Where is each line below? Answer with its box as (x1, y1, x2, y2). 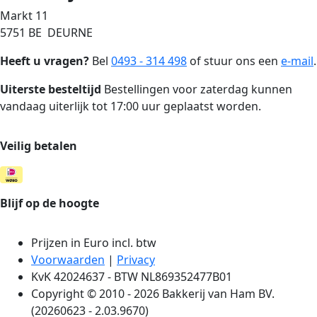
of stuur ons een (187, 52, 281, 69)
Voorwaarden (31, 252, 105, 268)
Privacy (117, 252, 155, 268)
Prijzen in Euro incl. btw (31, 235, 156, 251)
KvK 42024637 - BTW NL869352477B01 (31, 269, 232, 285)
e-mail (281, 52, 313, 69)
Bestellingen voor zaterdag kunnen (101, 81, 292, 97)
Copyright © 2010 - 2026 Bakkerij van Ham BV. (31, 286, 275, 302)
